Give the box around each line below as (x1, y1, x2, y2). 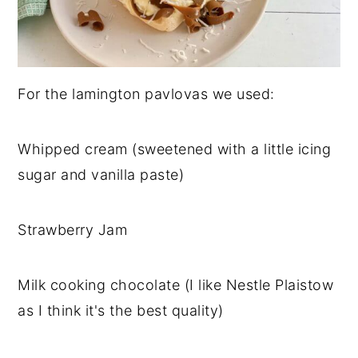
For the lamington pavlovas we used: (18, 85, 275, 102)
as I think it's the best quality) (18, 301, 224, 319)
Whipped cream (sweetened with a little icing (18, 140, 332, 157)
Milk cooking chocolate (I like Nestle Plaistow (18, 276, 334, 293)
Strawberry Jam (18, 221, 128, 238)
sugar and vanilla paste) (18, 165, 185, 183)
